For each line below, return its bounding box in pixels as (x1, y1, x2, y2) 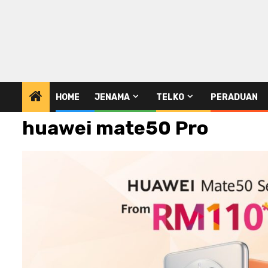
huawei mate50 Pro (22, 116, 208, 139)
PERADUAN (211, 92, 258, 102)
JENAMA (95, 92, 130, 102)
